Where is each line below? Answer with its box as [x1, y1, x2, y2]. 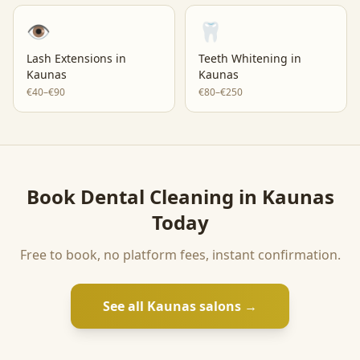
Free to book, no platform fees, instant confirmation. [19, 246, 341, 264]
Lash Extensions [27, 51, 112, 66]
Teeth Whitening [198, 51, 288, 66]
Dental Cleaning [80, 183, 234, 210]
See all [103, 297, 147, 315]
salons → [196, 297, 257, 315]
